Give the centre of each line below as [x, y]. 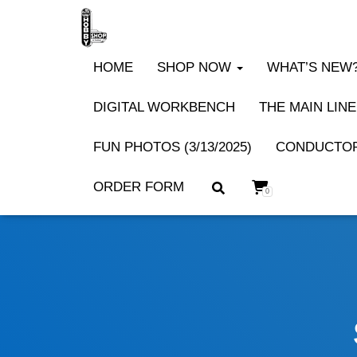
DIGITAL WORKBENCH [164, 107]
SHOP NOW [196, 67]
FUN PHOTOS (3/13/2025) [173, 147]
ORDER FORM [139, 187]
